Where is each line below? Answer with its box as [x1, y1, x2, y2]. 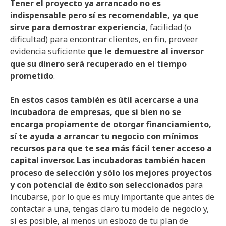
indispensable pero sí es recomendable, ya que [10, 10, 199, 21]
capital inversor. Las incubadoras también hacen [10, 155, 206, 166]
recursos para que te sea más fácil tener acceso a [10, 143, 212, 154]
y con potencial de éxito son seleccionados [10, 179, 183, 190]
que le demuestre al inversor [87, 46, 204, 57]
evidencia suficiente [10, 46, 87, 57]
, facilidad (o [146, 22, 191, 33]
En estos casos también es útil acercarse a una [10, 94, 199, 105]
